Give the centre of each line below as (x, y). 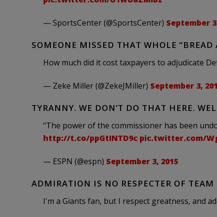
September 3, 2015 (142, 161)
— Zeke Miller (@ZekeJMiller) (96, 86)
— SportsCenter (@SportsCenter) (104, 23)
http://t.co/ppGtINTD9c (90, 138)
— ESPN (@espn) (74, 161)
